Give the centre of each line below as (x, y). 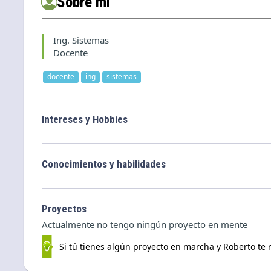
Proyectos (64, 208)
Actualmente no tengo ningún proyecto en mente (144, 224)
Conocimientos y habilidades (103, 164)
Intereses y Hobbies (84, 119)
